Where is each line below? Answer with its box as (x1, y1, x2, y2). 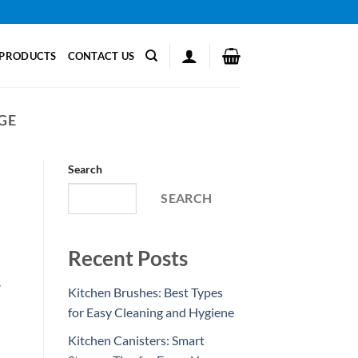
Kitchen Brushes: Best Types (67, 284, 223, 300)
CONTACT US (67, 49, 135, 62)
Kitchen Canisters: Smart (67, 332, 205, 348)
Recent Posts (67, 246, 188, 271)
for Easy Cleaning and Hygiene (67, 304, 234, 320)
